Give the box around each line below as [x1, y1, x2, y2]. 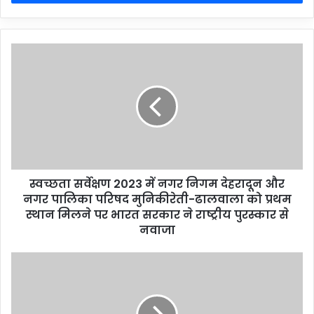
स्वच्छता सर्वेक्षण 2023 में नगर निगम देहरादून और [29, 176, 285, 193]
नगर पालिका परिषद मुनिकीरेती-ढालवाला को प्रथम [22, 191, 292, 208]
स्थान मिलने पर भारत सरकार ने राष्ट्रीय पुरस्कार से [25, 207, 289, 224]
